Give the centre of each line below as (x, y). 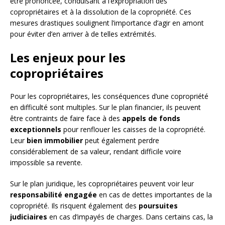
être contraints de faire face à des (66, 119)
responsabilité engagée (53, 195)
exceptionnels (36, 130)
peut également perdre (121, 141)
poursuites (158, 206)
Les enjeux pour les (68, 58)
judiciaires (29, 217)
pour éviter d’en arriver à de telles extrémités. (83, 34)
